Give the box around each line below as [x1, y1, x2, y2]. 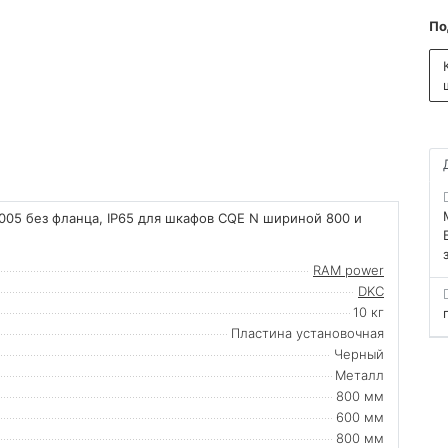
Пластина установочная [231, 324, 384, 341]
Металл [335, 366, 384, 383]
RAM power [313, 261, 384, 278]
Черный [334, 345, 384, 362]
